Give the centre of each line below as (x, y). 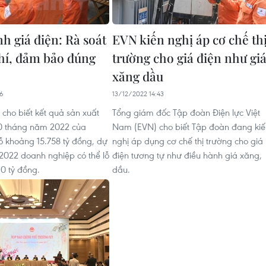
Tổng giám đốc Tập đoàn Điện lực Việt (186, 112)
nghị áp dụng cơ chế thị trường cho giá (188, 141)
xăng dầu (138, 76)
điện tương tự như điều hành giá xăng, (187, 155)
